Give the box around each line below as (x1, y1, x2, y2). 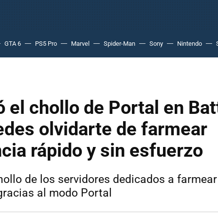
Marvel (71, 40, 90, 47)
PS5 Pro (35, 40, 57, 47)
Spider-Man (104, 40, 135, 47)
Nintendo (177, 40, 202, 47)
